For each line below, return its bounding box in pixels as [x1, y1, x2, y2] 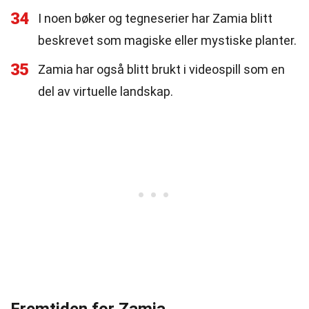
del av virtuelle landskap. [38, 84, 173, 99]
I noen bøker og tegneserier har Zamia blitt [38, 11, 272, 26]
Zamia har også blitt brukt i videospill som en [38, 62, 285, 77]
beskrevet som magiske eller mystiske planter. [38, 33, 297, 48]
